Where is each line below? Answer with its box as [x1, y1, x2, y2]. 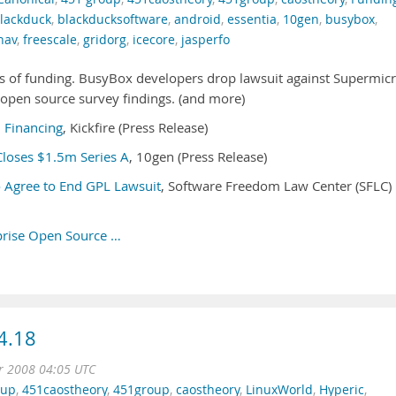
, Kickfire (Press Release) [63, 119, 208, 136]
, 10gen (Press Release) [129, 148, 267, 165]
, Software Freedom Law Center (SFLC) [161, 178, 392, 194]
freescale [23, 32, 77, 48]
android [174, 11, 221, 27]
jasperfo [181, 32, 230, 48]
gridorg [83, 32, 126, 48]
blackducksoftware [57, 11, 168, 27]
